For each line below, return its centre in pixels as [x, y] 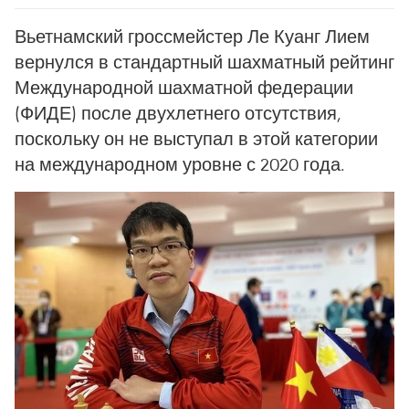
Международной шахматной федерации [184, 87]
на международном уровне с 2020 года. [180, 164]
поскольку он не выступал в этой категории [196, 138]
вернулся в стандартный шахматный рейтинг [204, 62]
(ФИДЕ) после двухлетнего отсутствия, [178, 113]
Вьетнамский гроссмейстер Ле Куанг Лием [192, 36]
